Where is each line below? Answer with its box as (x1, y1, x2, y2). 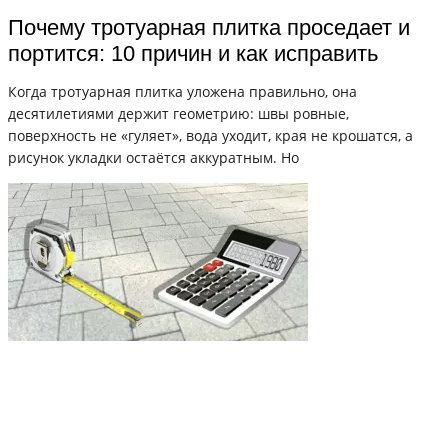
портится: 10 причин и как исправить (8, 40, 378, 66)
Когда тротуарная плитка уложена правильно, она (8, 81, 357, 101)
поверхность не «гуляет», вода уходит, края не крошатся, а (8, 125, 413, 145)
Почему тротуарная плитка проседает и (8, 14, 410, 40)
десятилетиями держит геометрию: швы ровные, (8, 103, 349, 123)
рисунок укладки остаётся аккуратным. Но (8, 147, 299, 167)
